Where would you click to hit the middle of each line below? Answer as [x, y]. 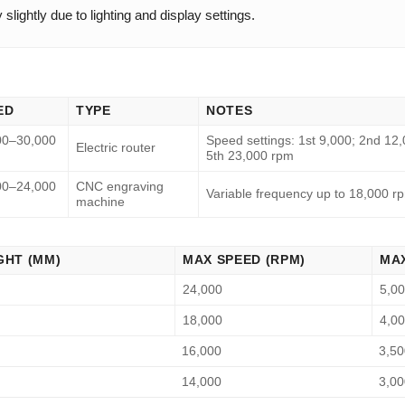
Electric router [116, 148]
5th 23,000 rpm [250, 156]
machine [100, 202]
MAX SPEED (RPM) [245, 260]
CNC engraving [120, 187]
